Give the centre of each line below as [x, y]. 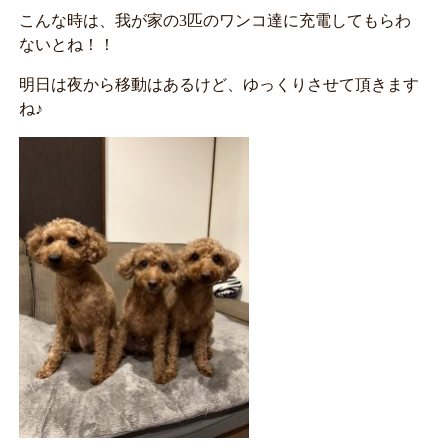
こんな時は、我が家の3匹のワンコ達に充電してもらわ [214, 20]
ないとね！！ [66, 44]
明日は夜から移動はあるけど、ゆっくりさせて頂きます [218, 84]
